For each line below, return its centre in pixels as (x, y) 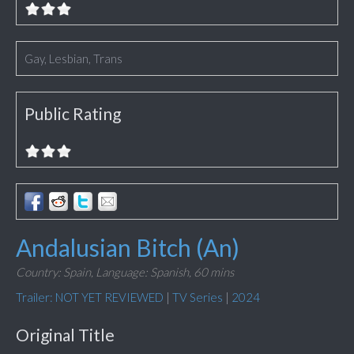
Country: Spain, (55, 272)
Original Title (65, 335)
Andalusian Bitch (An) (128, 248)
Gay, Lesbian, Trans (73, 59)
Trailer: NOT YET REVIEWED (90, 298)
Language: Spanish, (143, 272)
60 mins (214, 272)
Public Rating (73, 114)
